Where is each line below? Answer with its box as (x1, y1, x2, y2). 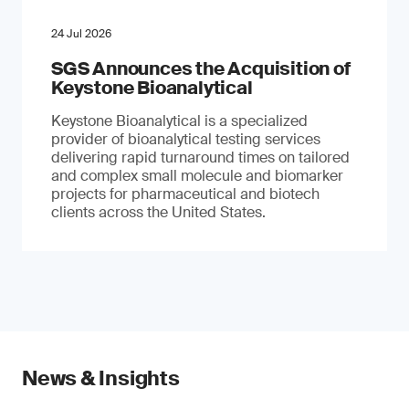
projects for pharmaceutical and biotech (51, 184, 320, 204)
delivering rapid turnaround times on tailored (51, 148, 350, 167)
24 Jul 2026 (51, 26, 111, 41)
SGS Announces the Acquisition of (51, 57, 351, 80)
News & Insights (22, 365, 180, 392)
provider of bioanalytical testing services (51, 130, 320, 149)
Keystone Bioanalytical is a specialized (51, 111, 308, 131)
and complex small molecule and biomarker (51, 166, 343, 185)
